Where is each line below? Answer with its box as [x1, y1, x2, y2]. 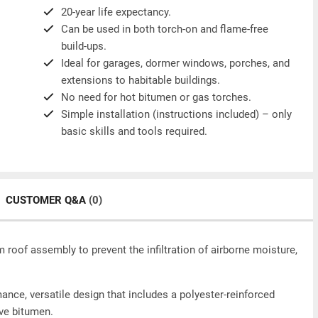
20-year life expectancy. [60, 6, 171, 18]
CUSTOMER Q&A [6, 194, 89, 207]
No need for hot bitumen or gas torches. [60, 91, 251, 104]
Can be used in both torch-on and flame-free [60, 23, 268, 35]
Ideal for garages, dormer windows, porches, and [60, 57, 290, 70]
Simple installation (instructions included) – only [60, 108, 292, 121]
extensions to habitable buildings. [60, 74, 220, 87]
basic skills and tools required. [60, 125, 207, 138]
